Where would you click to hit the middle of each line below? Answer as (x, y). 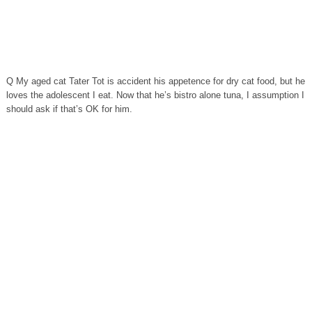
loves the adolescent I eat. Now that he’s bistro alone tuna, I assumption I (155, 95)
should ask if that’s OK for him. (69, 109)
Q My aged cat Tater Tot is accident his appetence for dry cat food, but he (155, 81)
